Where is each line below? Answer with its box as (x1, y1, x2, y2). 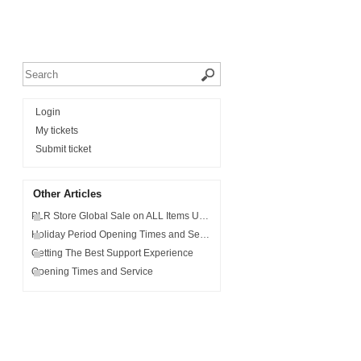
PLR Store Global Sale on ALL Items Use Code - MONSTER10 (31, 210, 199, 222)
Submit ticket (35, 143, 91, 155)
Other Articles (33, 188, 102, 200)
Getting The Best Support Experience (31, 247, 193, 259)
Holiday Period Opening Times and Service (31, 229, 200, 240)
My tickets (35, 125, 78, 136)
